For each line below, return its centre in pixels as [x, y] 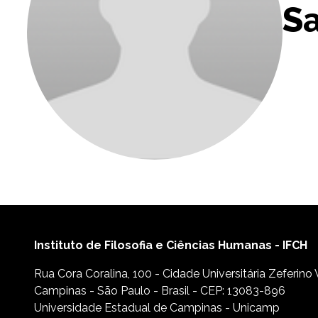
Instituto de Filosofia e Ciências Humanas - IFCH [171, 246]
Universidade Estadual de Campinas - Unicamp [157, 308]
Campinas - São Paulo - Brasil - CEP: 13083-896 [160, 291]
